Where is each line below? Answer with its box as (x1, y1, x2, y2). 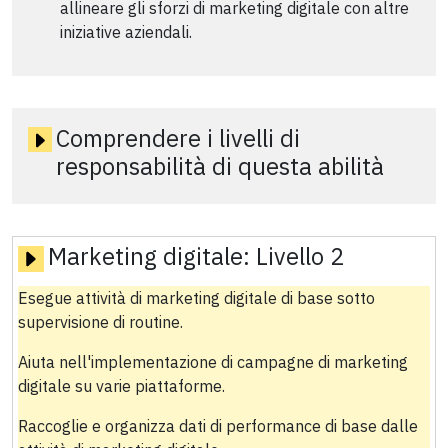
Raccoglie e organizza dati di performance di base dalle (17, 415, 418, 436)
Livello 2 (255, 240, 344, 271)
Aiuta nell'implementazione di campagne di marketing (17, 351, 408, 372)
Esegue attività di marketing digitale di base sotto (17, 287, 375, 308)
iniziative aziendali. (60, 21, 192, 42)
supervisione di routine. (17, 311, 183, 332)
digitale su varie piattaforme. (17, 375, 225, 396)
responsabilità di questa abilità (56, 150, 385, 181)
